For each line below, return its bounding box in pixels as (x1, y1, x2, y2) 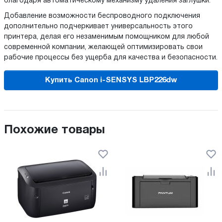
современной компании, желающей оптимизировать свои (4, 44, 203, 51)
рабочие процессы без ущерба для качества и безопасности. (4, 55, 218, 61)
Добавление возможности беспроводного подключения (4, 13, 200, 20)
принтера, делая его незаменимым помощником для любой (4, 34, 209, 41)
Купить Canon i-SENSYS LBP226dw (45, 76, 177, 84)
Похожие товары (4, 125, 105, 136)
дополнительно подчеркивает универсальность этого (4, 23, 193, 30)
